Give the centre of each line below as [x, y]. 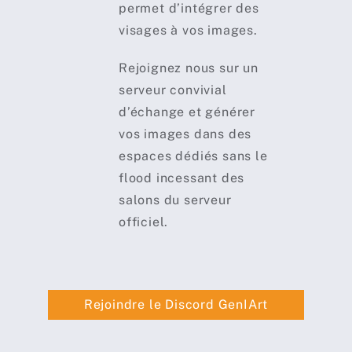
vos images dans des [185, 134]
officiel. [143, 222]
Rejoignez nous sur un [188, 68]
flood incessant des [181, 178]
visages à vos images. [188, 31]
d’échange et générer [187, 112]
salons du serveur [175, 200]
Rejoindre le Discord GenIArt [176, 305]
